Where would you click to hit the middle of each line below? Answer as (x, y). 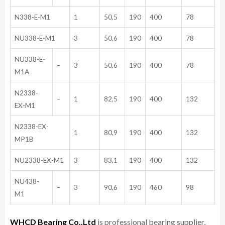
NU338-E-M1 (35, 38)
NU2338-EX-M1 (39, 160)
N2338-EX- (32, 126)
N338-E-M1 (32, 17)
